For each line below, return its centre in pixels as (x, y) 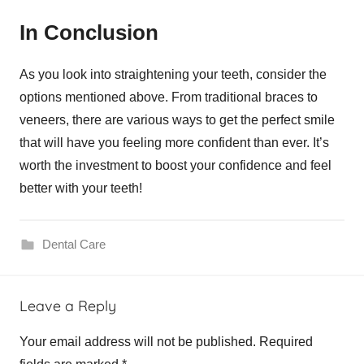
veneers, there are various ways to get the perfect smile (177, 119)
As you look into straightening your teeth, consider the (173, 74)
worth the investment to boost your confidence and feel (175, 165)
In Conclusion (89, 33)
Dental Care (74, 244)
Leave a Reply (68, 305)
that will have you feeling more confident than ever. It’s (174, 142)
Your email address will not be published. (138, 341)
